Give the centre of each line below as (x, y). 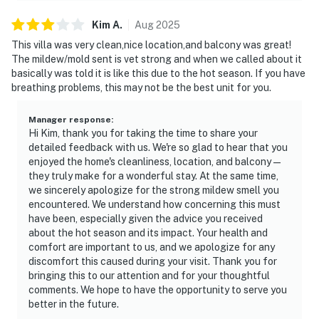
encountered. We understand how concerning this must (155, 204)
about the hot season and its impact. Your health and (148, 232)
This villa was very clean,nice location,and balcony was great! (151, 45)
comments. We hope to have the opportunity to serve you (158, 289)
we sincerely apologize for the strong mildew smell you (154, 190)
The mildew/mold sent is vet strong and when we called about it (157, 59)
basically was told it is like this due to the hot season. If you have (158, 73)
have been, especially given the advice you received (146, 218)
